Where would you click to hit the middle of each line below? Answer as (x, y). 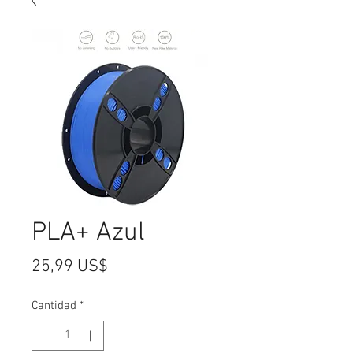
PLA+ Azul (88, 233)
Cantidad (54, 305)
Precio (130, 266)
